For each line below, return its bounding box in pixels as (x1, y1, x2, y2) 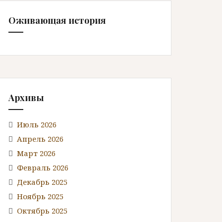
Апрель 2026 (17, 133, 63, 144)
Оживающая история (8, 14, 106, 26)
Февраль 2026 (17, 162, 68, 172)
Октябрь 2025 (17, 205, 67, 216)
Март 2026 (17, 148, 55, 158)
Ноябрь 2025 (17, 191, 63, 201)
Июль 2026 (17, 119, 56, 129)
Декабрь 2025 (17, 176, 67, 187)
